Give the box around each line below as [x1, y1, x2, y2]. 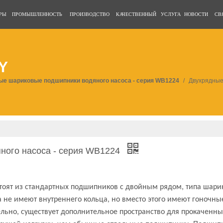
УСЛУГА [161, 11, 181, 17]
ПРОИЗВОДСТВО [69, 11, 110, 17]
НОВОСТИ [184, 11, 208, 17]
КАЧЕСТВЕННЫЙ [115, 11, 156, 17]
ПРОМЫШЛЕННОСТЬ [12, 11, 62, 17]
